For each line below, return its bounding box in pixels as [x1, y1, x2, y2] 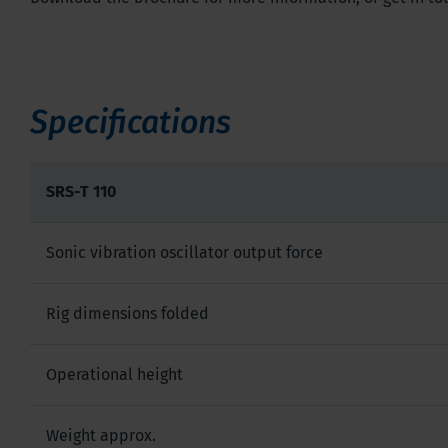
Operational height [46, 364, 183, 384]
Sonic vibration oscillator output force [46, 242, 323, 262]
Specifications [30, 102, 231, 141]
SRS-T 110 [46, 181, 116, 201]
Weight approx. [46, 425, 156, 445]
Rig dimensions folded [46, 303, 209, 323]
